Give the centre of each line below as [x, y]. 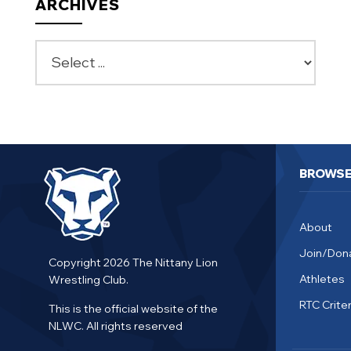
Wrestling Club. [89, 279]
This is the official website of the [133, 308]
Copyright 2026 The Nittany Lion [133, 262]
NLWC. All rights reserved [116, 326]
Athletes [322, 279]
